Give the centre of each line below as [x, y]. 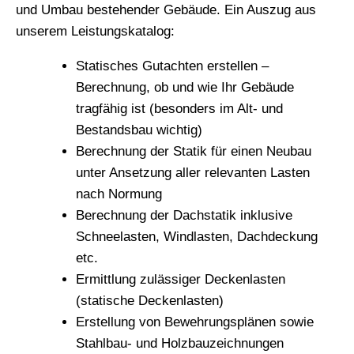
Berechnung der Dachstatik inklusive [184, 216]
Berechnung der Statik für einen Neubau [194, 152]
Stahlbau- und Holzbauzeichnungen [180, 344]
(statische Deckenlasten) [150, 301]
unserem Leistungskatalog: [95, 32]
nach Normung [119, 194]
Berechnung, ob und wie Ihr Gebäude [185, 88]
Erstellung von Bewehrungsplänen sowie [195, 322]
